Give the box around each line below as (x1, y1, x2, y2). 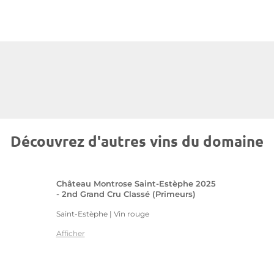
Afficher (56, 229, 85, 238)
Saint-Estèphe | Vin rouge (56, 209, 149, 218)
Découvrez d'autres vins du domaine (10, 131, 264, 150)
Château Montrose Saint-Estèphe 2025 (56, 179, 216, 188)
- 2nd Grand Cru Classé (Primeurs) (56, 190, 196, 199)
